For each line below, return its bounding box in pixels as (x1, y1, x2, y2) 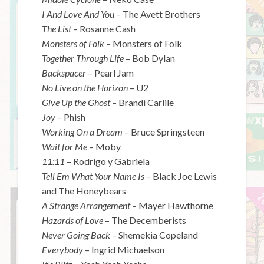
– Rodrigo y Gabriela (67, 155, 150, 167)
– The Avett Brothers (116, 8, 201, 19)
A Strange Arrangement (42, 199, 133, 211)
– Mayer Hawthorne (132, 199, 214, 211)
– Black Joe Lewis (146, 170, 217, 181)
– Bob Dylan (126, 52, 176, 64)
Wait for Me (42, 140, 90, 152)
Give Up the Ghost (42, 96, 113, 108)
